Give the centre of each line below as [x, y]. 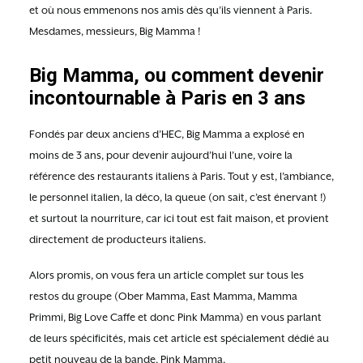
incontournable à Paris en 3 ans [167, 98]
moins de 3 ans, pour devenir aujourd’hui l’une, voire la [161, 155]
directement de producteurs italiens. [117, 239]
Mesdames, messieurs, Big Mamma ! [115, 31]
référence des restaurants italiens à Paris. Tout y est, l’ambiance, [181, 176]
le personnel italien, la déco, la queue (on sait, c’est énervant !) [178, 197]
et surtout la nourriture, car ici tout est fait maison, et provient [179, 218]
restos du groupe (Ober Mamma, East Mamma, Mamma [163, 296]
